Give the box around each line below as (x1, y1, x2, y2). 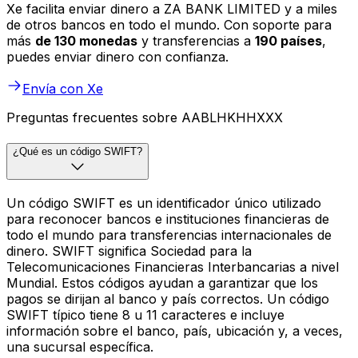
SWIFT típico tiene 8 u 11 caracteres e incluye (6, 306, 284, 323)
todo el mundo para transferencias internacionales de (6, 226, 332, 243)
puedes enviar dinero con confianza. (6, 49, 229, 66)
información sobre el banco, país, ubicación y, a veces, (6, 322, 343, 339)
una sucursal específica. (6, 338, 153, 355)
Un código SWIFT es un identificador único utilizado (6, 194, 321, 211)
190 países (255, 33, 322, 50)
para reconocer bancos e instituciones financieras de (6, 210, 329, 227)
